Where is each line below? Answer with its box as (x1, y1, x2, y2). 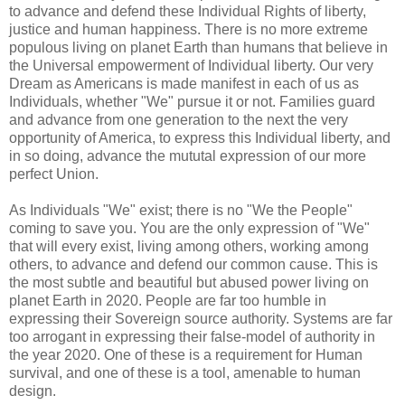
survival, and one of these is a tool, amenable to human (9, 364, 361, 381)
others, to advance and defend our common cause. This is (9, 256, 378, 272)
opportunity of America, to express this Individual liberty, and (9, 129, 391, 146)
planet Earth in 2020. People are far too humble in (9, 292, 326, 308)
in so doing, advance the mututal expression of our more (9, 147, 366, 164)
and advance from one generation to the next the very (9, 111, 348, 127)
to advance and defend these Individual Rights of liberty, (9, 3, 366, 19)
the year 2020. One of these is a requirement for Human (9, 346, 363, 363)
